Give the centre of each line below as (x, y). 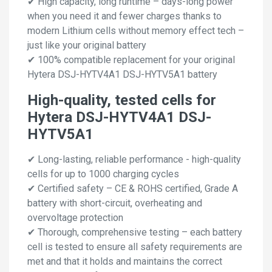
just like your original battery (87, 46)
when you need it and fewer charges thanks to (124, 16)
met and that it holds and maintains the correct (125, 262)
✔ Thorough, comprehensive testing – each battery (135, 233)
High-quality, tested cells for (122, 100)
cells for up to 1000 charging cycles (103, 174)
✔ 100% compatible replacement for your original (131, 60)
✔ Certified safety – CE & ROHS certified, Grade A (133, 189)
